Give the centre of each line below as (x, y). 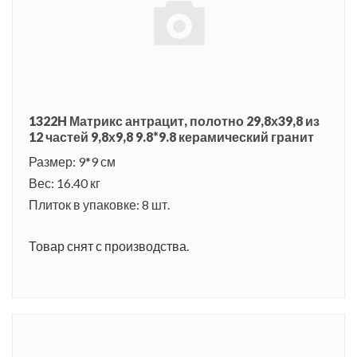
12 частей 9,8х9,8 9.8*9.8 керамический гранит (171, 136)
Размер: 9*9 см (72, 161)
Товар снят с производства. (109, 245)
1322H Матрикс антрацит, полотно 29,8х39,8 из (174, 120)
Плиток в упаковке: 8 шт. (99, 204)
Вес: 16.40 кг (65, 182)
